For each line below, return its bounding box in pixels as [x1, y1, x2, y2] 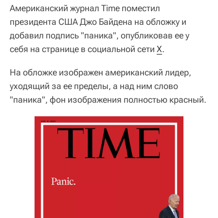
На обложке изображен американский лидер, [10, 67, 191, 77]
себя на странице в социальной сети [10, 43, 157, 54]
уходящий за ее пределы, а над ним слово [10, 80, 178, 91]
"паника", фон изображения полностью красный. [10, 94, 206, 105]
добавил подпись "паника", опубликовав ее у [10, 30, 189, 40]
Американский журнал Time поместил [10, 2, 160, 13]
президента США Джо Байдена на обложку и [10, 16, 186, 27]
